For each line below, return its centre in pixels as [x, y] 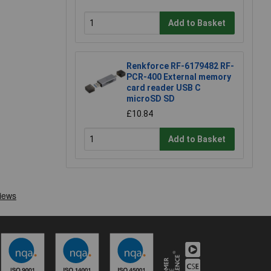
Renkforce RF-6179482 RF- [180, 66]
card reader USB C [164, 88]
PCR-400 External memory [179, 77]
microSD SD [151, 99]
